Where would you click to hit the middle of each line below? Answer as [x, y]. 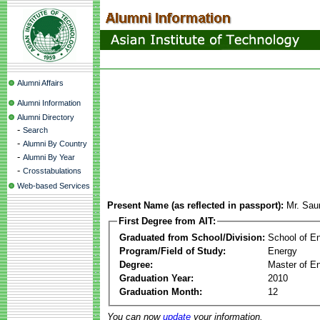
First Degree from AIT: [167, 221]
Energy [282, 251]
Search [35, 130]
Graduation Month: [161, 291]
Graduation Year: [156, 278]
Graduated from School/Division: [192, 237]
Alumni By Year [49, 157]
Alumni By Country [55, 144]
